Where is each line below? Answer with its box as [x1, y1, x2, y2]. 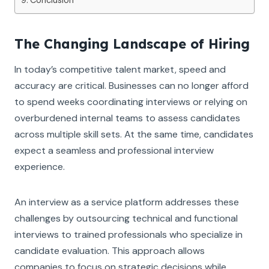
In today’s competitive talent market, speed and [14, 62, 226, 76]
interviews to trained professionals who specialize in [14, 228, 243, 241]
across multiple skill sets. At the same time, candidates [14, 127, 253, 141]
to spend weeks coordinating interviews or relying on [14, 95, 247, 108]
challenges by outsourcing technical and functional [14, 211, 238, 225]
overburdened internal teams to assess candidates [14, 111, 240, 124]
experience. [14, 160, 65, 173]
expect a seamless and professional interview [14, 144, 214, 157]
